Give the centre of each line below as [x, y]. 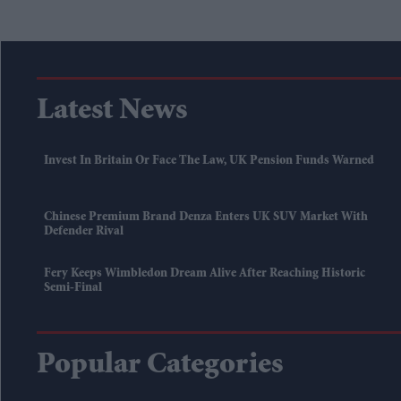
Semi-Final [73, 289]
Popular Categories [160, 367]
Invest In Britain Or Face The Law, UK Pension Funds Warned [209, 162]
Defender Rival [84, 232]
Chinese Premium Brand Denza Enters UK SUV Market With [206, 218]
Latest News [112, 112]
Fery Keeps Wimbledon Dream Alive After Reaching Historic [205, 274]
